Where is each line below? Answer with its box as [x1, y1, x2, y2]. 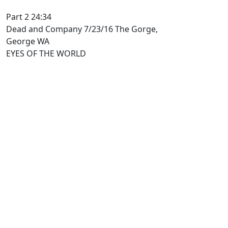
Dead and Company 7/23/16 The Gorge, [6, 23, 158, 35]
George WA [6, 36, 49, 47]
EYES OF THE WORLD [6, 48, 86, 60]
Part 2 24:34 [6, 11, 51, 23]
